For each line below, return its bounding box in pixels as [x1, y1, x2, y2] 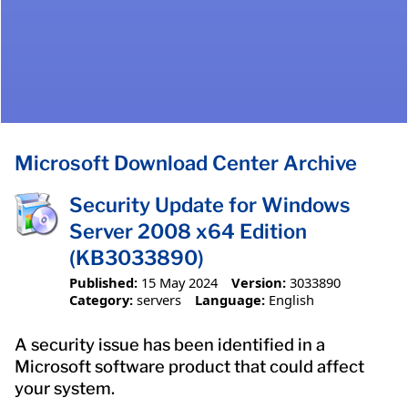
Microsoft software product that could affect [15, 355, 364, 377]
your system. [15, 377, 115, 399]
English [268, 290, 314, 309]
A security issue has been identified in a [15, 333, 325, 355]
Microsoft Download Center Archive [15, 151, 357, 176]
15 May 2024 [141, 272, 218, 291]
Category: [69, 290, 133, 309]
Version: [230, 272, 286, 291]
